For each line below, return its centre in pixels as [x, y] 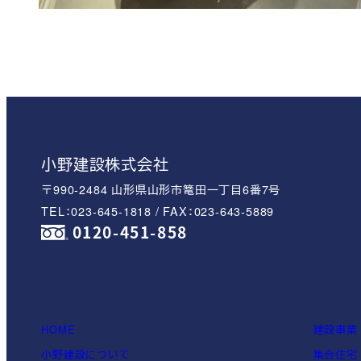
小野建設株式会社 [105, 164]
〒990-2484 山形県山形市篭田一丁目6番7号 [161, 189]
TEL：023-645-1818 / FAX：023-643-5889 [158, 211]
